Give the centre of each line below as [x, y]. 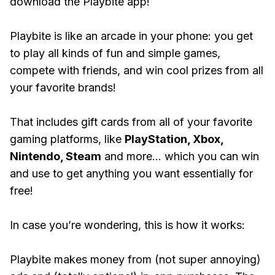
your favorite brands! [63, 87]
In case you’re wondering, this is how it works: [129, 225]
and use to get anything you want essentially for [131, 173]
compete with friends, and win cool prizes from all [137, 70]
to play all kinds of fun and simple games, [115, 53]
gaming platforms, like [67, 139]
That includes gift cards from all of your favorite [131, 122]
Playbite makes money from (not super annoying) [135, 259]
